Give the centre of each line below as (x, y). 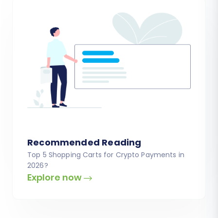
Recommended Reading (84, 143)
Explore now (55, 178)
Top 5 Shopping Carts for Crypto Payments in (106, 155)
